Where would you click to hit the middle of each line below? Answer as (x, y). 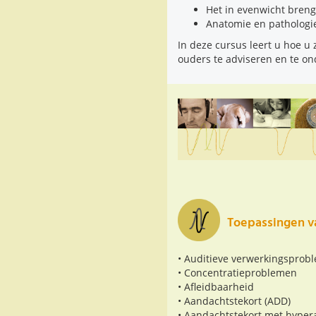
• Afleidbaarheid (216, 287)
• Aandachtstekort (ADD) (234, 301)
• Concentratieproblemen (237, 273)
